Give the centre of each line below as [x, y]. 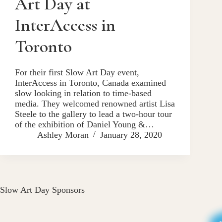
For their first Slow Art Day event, [77, 72]
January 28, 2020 [131, 135]
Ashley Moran [63, 135]
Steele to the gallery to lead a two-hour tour [93, 114]
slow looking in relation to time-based [83, 93]
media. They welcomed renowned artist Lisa [95, 103]
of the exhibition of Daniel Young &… [84, 124]
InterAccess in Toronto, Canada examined [90, 83]
